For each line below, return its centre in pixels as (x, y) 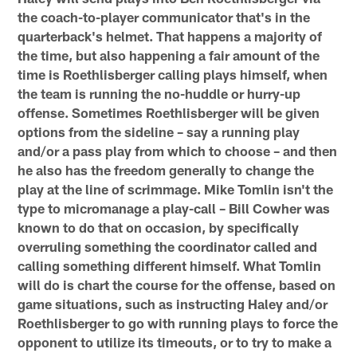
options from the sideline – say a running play (159, 131)
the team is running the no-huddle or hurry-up (159, 93)
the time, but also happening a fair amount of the (169, 55)
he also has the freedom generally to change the (166, 169)
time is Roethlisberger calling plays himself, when (173, 74)
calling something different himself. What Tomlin (170, 265)
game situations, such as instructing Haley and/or (173, 303)
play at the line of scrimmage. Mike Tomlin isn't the (176, 188)
